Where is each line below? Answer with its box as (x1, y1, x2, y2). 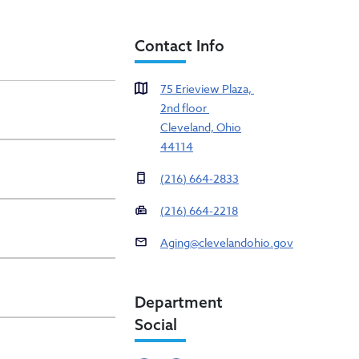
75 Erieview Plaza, (160, 81, 254, 97)
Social (135, 315, 177, 335)
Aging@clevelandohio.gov (160, 235, 293, 251)
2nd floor (160, 100, 209, 116)
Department (135, 292, 223, 313)
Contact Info (135, 36, 224, 56)
